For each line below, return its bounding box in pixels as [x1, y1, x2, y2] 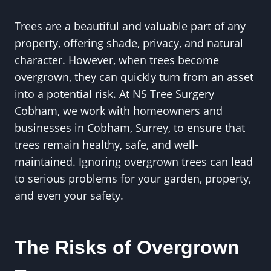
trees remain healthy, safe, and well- [15, 137, 198, 152]
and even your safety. [15, 188, 123, 203]
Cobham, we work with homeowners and [15, 103, 223, 118]
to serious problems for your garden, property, [15, 171, 251, 186]
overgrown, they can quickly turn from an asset [15, 70, 253, 84]
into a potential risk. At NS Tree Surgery [15, 87, 214, 101]
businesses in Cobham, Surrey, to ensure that [15, 120, 245, 135]
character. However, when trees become [15, 53, 219, 67]
